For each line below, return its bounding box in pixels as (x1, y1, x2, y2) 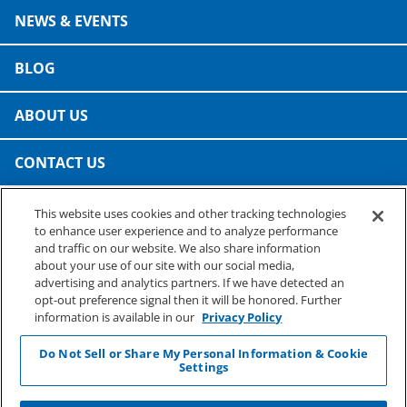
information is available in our (35, 309, 198, 325)
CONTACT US (15, 153, 105, 173)
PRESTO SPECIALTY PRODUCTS (15, 212, 205, 230)
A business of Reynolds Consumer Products (15, 235, 279, 253)
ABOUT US (15, 105, 88, 125)
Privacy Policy (202, 309, 283, 325)
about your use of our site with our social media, (35, 257, 295, 273)
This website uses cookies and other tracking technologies (35, 205, 347, 222)
